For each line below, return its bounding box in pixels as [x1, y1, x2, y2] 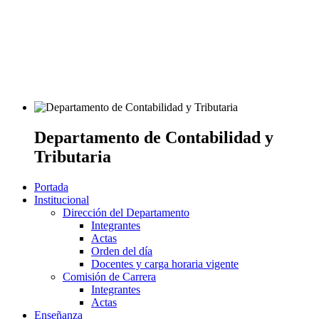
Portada [34, 180, 68, 193]
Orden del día [91, 244, 152, 257]
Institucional [34, 193, 89, 206]
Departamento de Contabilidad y [34, 127, 273, 147]
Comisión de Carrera [63, 270, 156, 283]
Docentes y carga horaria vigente [91, 257, 239, 270]
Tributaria [34, 147, 111, 166]
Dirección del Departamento [63, 206, 189, 219]
